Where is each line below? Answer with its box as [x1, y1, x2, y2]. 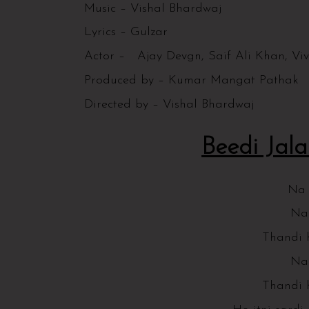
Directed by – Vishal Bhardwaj [84, 97, 254, 111]
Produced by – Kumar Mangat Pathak [84, 73, 299, 87]
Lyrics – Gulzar [84, 26, 168, 39]
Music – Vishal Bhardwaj [84, 1, 221, 15]
